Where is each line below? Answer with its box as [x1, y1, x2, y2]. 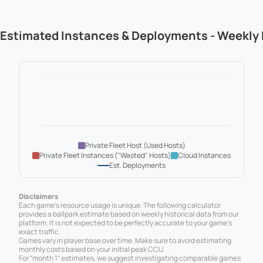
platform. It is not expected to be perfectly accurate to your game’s [19, 218, 232, 228]
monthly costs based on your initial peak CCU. [19, 244, 165, 255]
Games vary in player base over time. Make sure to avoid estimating [19, 235, 231, 246]
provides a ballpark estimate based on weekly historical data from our [19, 209, 239, 220]
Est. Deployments [109, 160, 166, 171]
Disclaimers [19, 191, 59, 202]
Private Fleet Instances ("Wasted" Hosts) [39, 150, 171, 161]
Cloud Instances [178, 150, 231, 161]
